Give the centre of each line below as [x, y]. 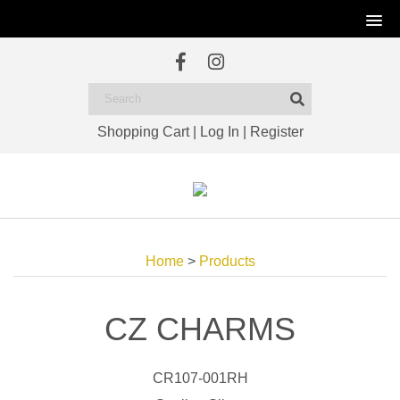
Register [276, 132]
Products [227, 261]
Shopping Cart [143, 132]
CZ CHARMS [200, 329]
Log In [219, 132]
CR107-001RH [200, 378]
